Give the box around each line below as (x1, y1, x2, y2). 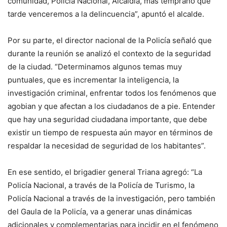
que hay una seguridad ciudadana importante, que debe (8, 115, 207, 125)
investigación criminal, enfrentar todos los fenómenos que (8, 88, 216, 98)
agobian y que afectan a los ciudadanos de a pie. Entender (8, 101, 215, 111)
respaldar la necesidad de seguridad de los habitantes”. (8, 141, 206, 151)
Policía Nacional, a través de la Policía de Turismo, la (8, 180, 195, 191)
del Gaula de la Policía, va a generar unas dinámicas (8, 207, 192, 217)
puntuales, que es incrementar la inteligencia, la (8, 75, 179, 85)
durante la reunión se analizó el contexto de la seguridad (8, 49, 211, 59)
